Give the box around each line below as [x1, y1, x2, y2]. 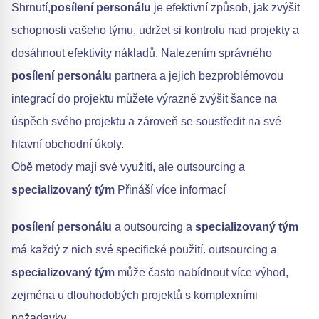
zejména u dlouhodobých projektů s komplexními [11, 289, 258, 302]
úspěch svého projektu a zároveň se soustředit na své [11, 115, 281, 128]
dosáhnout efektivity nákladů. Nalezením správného [11, 47, 272, 60]
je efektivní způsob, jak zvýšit [151, 1, 300, 14]
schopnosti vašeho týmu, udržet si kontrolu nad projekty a [11, 24, 299, 37]
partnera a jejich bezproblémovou [112, 70, 283, 83]
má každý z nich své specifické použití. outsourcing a [11, 244, 277, 256]
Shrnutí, [11, 1, 51, 14]
